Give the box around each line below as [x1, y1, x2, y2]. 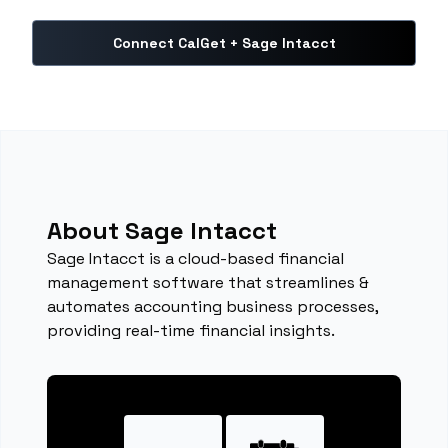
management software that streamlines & [47, 272, 370, 293]
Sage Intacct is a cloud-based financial [47, 248, 345, 269]
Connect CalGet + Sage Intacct [112, 34, 336, 52]
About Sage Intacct [47, 215, 278, 246]
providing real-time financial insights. [47, 320, 336, 341]
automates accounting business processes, [47, 296, 379, 317]
